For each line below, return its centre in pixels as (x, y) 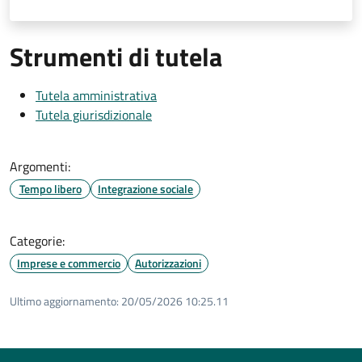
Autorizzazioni (168, 263)
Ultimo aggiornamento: (64, 301)
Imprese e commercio (69, 263)
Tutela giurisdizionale (94, 114)
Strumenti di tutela (116, 56)
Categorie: (37, 240)
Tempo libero (50, 188)
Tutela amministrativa (96, 95)
